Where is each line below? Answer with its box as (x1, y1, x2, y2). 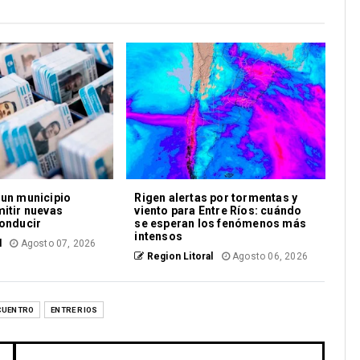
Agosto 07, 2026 (18, 238, 96, 250)
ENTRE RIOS (51, 305, 98, 315)
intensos (134, 230, 182, 243)
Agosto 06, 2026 (229, 251, 308, 263)
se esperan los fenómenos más (134, 217, 306, 231)
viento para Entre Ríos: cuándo (134, 204, 302, 218)
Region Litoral (144, 251, 214, 263)
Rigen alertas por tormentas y (134, 191, 298, 205)
